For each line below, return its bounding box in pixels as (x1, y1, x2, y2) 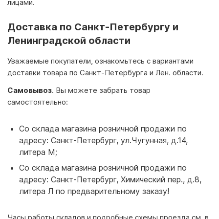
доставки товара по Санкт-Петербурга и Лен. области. (7, 67, 203, 77)
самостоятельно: (7, 97, 68, 107)
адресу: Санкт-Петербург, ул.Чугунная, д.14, (19, 135, 188, 145)
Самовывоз (7, 85, 52, 95)
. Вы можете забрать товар (52, 85, 151, 95)
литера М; (19, 147, 57, 157)
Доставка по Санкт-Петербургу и (7, 21, 178, 33)
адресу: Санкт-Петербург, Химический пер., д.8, (19, 174, 201, 184)
